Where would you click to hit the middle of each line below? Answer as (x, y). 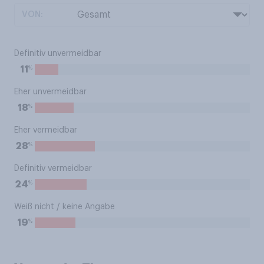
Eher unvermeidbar (50, 92)
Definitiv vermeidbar (53, 169)
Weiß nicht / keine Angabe (65, 207)
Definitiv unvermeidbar (58, 54)
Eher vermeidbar (46, 130)
